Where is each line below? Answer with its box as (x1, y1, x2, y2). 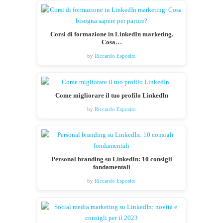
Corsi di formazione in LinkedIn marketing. (50, 30, 173, 38)
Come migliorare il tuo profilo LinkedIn (55, 92, 168, 99)
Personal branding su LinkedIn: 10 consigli (51, 156, 172, 163)
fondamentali (93, 164, 130, 171)
